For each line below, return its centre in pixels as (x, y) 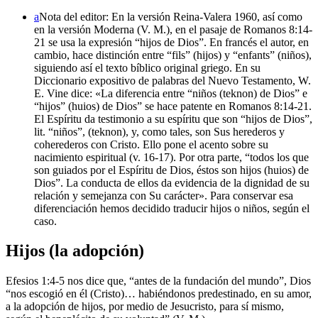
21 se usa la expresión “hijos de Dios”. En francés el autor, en (171, 42)
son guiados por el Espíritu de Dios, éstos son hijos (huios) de (171, 170)
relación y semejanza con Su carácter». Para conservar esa (164, 195)
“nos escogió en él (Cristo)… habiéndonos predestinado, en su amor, (159, 294)
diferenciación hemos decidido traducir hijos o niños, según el (172, 208)
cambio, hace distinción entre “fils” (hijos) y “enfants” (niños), (173, 55)
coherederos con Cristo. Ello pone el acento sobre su (151, 144)
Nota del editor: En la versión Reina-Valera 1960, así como (171, 16)
